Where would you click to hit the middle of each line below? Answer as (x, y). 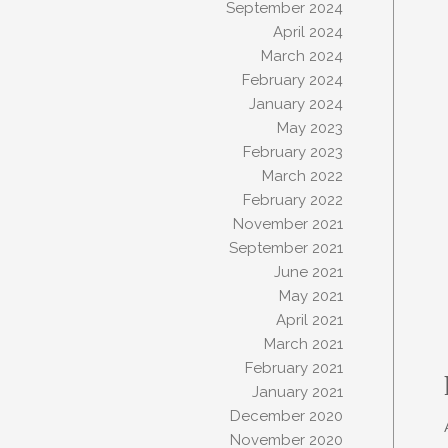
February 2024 (292, 80)
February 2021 (293, 368)
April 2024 (307, 32)
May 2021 (310, 296)
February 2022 (292, 200)
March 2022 (302, 176)
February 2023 (292, 152)
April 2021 (309, 320)
